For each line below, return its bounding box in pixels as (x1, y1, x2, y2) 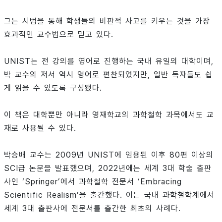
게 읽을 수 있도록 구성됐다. (4, 83, 102, 93)
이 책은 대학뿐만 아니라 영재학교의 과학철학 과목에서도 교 (4, 110, 214, 119)
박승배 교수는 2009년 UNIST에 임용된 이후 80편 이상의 (4, 150, 214, 160)
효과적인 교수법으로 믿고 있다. (4, 30, 113, 39)
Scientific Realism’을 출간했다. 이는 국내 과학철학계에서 (4, 190, 215, 200)
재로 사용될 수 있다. (4, 123, 76, 133)
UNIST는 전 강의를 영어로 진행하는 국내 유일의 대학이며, (4, 56, 214, 66)
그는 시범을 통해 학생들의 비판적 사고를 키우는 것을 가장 (4, 16, 210, 26)
